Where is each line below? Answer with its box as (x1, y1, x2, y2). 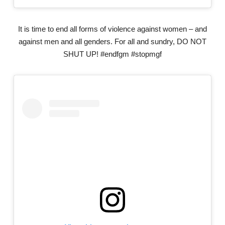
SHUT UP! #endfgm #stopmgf (63, 49, 162, 58)
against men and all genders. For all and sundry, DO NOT (19, 37, 206, 46)
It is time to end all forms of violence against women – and (18, 24, 207, 33)
